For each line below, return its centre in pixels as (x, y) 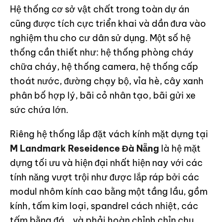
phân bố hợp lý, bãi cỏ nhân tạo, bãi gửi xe (103, 95)
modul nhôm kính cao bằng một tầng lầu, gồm (109, 192)
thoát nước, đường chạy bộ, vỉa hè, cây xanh (107, 81)
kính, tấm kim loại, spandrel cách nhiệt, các (104, 206)
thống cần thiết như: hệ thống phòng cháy (102, 52)
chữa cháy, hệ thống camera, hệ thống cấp (104, 67)
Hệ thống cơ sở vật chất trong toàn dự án (100, 9)
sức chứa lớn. (39, 110)
